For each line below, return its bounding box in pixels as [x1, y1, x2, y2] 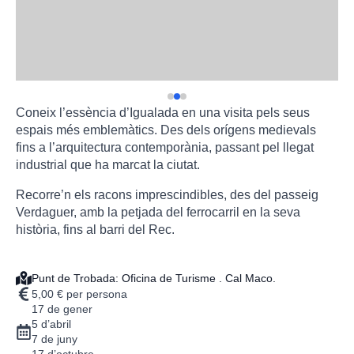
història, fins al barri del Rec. [16, 223, 175, 237]
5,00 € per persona [32, 287, 127, 300]
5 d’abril [32, 318, 71, 331]
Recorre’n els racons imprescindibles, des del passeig [16, 188, 318, 202]
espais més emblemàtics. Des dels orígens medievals [16, 123, 316, 137]
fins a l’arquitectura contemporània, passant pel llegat [16, 141, 314, 155]
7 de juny [32, 333, 77, 346]
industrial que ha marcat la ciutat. [16, 158, 200, 172]
